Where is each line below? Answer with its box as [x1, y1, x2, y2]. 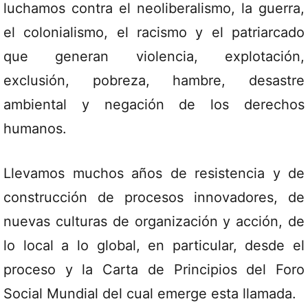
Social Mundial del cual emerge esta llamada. [3, 285, 296, 302]
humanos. [3, 120, 67, 137]
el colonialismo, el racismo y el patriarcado [3, 24, 305, 41]
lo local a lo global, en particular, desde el [3, 237, 305, 254]
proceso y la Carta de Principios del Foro [3, 261, 305, 278]
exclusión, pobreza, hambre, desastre [3, 72, 305, 89]
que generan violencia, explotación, [3, 48, 305, 65]
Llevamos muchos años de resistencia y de [3, 165, 305, 181]
